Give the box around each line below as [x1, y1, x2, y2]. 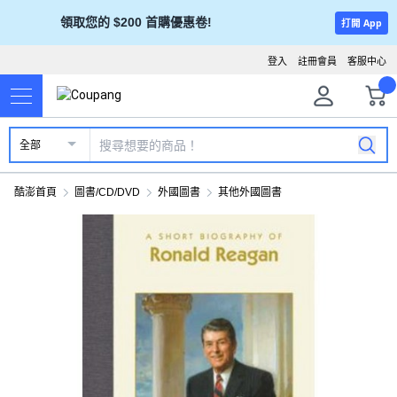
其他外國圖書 [218, 186, 282, 198]
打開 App [340, 16, 382, 29]
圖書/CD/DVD [74, 186, 140, 198]
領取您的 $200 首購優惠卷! [59, 15, 212, 29]
